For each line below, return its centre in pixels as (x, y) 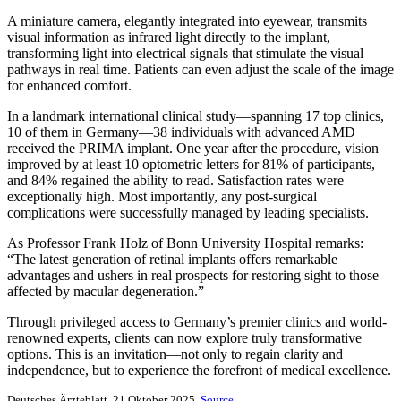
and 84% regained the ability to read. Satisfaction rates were (175, 181)
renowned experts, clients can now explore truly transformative (184, 338)
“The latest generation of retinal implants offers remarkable (172, 260)
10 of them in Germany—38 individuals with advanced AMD (181, 132)
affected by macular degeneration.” (106, 292)
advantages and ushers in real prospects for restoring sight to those (193, 276)
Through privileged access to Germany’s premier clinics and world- (197, 322)
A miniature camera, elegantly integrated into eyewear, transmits (187, 21)
